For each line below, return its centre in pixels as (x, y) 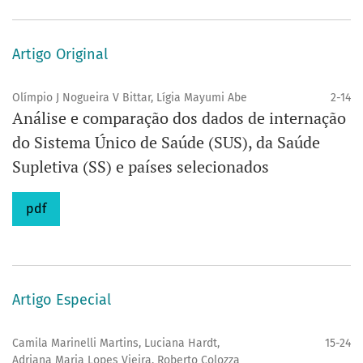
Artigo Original (60, 54)
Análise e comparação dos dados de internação (179, 117)
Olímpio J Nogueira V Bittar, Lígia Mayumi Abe (130, 97)
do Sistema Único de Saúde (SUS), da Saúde (166, 142)
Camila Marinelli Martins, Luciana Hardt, (116, 343)
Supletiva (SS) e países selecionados (141, 166)
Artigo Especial (62, 299)
